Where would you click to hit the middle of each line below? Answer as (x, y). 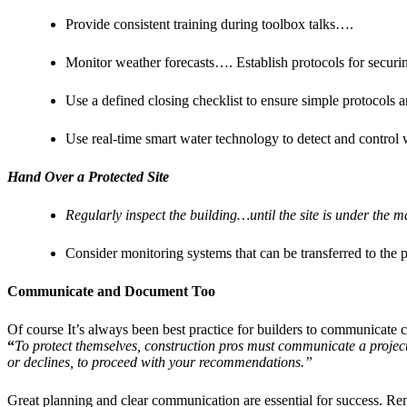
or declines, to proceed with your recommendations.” (160, 362)
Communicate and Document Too (111, 291)
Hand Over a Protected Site (88, 176)
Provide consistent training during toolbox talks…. (209, 24)
